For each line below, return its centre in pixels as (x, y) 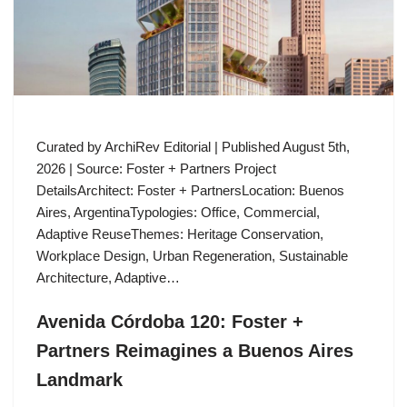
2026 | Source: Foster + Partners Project (156, 169)
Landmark (79, 380)
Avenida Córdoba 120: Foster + (170, 322)
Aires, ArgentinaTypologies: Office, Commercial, (178, 213)
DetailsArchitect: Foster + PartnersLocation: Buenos (190, 191)
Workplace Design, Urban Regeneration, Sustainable (192, 256)
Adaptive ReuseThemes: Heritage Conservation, (180, 234)
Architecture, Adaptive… (110, 278)
